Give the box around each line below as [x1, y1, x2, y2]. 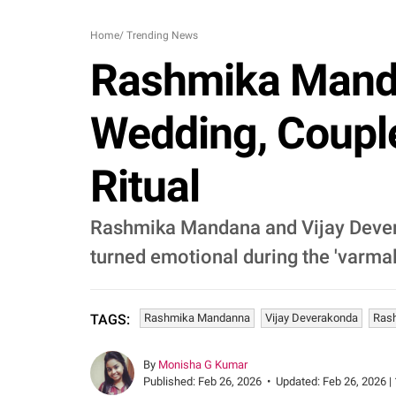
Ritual [90, 161, 200, 212]
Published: [143, 375, 198, 388]
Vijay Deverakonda [265, 311, 358, 324]
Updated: [276, 375, 323, 388]
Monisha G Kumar [158, 358, 247, 371]
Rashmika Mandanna [144, 311, 250, 324]
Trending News [126, 29, 198, 42]
